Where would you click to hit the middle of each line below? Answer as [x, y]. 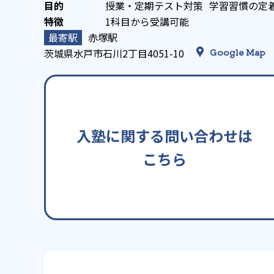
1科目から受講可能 [147, 22]
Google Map [238, 52]
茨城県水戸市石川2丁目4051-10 [115, 54]
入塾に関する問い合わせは [165, 136]
